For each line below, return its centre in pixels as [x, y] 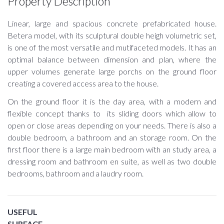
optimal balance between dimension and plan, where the [112, 59]
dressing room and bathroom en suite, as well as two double [112, 161]
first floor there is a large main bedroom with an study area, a [112, 149]
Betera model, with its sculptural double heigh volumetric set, [112, 35]
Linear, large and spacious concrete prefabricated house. [112, 23]
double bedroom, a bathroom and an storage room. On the [112, 137]
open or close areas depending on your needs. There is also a [112, 125]
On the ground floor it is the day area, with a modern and [112, 101]
